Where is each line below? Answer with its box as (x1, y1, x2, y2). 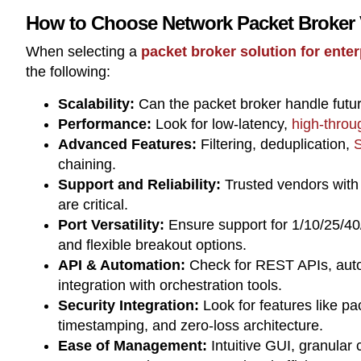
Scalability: (58, 95, 135, 112)
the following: (26, 64, 110, 81)
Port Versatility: (58, 216, 164, 233)
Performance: (58, 115, 151, 132)
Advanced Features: (58, 135, 197, 152)
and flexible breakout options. (58, 236, 247, 253)
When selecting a (26, 44, 141, 60)
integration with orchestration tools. (58, 276, 282, 293)
